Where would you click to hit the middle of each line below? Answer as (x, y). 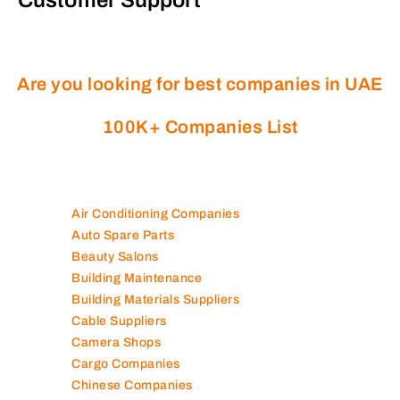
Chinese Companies (132, 385)
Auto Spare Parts (123, 235)
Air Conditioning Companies (155, 213)
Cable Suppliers (119, 321)
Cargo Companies (126, 363)
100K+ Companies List (200, 126)
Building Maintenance (137, 278)
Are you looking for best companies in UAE (200, 83)
